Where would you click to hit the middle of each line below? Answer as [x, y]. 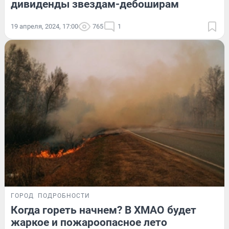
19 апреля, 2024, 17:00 [44, 27]
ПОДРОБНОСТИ [64, 196]
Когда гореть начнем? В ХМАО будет [104, 210]
